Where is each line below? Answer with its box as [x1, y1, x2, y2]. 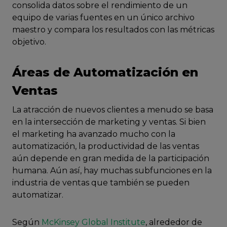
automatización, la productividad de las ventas [12, 141, 199, 151]
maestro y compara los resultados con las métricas [12, 25, 214, 34]
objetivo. [12, 37, 46, 47]
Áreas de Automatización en [12, 65, 198, 80]
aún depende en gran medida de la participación [12, 154, 209, 163]
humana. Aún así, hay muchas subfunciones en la [12, 166, 212, 175]
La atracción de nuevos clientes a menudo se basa [12, 105, 213, 115]
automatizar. [12, 190, 63, 200]
